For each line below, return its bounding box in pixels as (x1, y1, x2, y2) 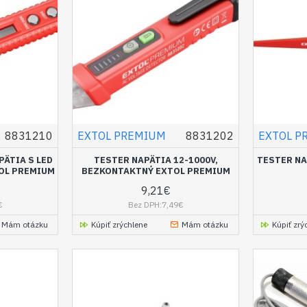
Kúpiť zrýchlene (91, 219, 148, 230)
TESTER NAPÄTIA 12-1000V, (93, 154, 218, 167)
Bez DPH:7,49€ (127, 199, 184, 210)
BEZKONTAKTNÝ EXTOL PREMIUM (81, 165, 230, 177)
